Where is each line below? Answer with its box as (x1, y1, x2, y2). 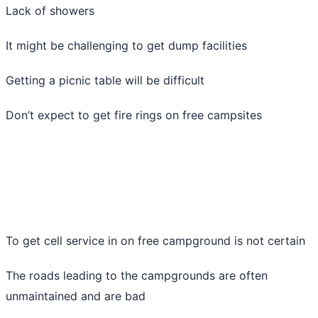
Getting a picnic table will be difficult (6, 72, 204, 87)
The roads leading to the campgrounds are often (6, 268, 268, 283)
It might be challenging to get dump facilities (6, 38, 247, 53)
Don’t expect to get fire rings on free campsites (6, 107, 262, 122)
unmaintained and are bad (6, 288, 146, 303)
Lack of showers (6, 3, 94, 18)
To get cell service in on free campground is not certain (6, 233, 305, 248)
